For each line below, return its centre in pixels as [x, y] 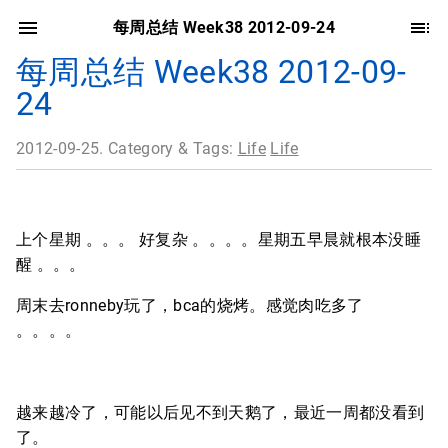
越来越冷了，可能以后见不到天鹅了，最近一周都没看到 [220, 412]
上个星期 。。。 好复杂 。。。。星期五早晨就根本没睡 [218, 239]
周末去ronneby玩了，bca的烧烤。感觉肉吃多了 [190, 305]
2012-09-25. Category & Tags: [127, 148]
